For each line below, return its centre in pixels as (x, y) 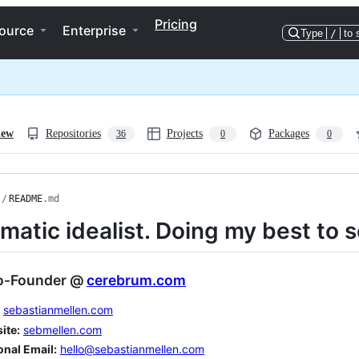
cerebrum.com (136, 280)
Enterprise (94, 30)
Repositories (73, 133)
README (26, 199)
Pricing (176, 24)
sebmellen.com (63, 329)
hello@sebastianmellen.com (132, 349)
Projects (185, 133)
